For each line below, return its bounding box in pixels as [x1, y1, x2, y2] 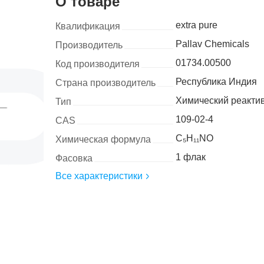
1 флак [175, 152, 206, 163]
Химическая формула [55, 134, 151, 145]
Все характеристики [55, 171, 143, 181]
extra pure [175, 20, 217, 31]
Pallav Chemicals [175, 39, 249, 49]
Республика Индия [175, 77, 257, 87]
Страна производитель [55, 78, 156, 88]
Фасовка [55, 153, 93, 164]
